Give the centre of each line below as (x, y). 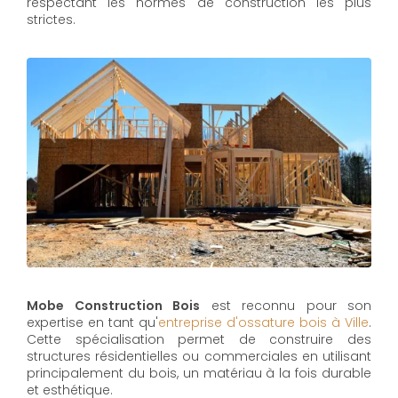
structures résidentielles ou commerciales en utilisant (199, 356)
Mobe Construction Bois (113, 305)
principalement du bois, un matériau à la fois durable (199, 373)
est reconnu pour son (286, 305)
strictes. (51, 19)
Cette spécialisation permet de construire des (199, 339)
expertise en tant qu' (92, 322)
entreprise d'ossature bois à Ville (263, 322)
